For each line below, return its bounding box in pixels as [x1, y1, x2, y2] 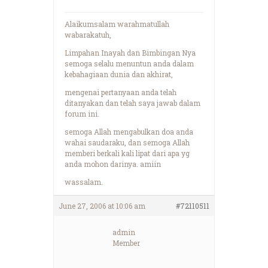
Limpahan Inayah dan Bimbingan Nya [65, 47, 196, 57]
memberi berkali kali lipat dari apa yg [65, 148, 190, 158]
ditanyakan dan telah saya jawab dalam [65, 98, 200, 108]
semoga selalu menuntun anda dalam [65, 58, 194, 68]
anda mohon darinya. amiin [65, 159, 161, 169]
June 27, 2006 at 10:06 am [59, 200, 145, 211]
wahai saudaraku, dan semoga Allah [65, 137, 190, 147]
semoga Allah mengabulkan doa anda [65, 126, 193, 136]
